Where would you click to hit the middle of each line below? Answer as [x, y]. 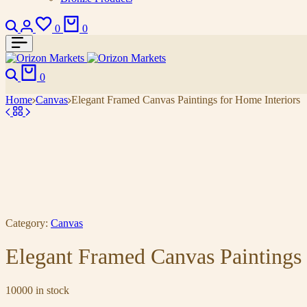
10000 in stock [37, 290]
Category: [27, 223]
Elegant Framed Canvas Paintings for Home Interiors [186, 100]
